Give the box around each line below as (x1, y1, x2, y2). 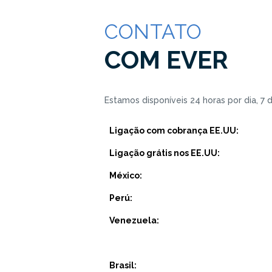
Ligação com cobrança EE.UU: (109, 126, 239, 136)
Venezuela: (109, 216, 160, 226)
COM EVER (104, 45, 228, 74)
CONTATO (104, 19, 202, 44)
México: (109, 171, 143, 181)
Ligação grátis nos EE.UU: (109, 148, 222, 158)
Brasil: (109, 260, 137, 271)
